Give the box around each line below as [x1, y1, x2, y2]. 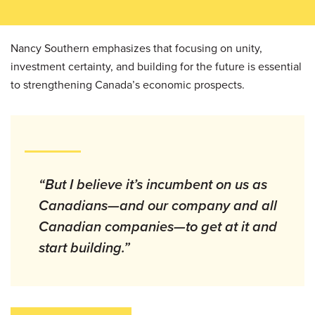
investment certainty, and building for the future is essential [11, 58, 302, 75]
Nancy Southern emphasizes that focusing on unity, [11, 39, 262, 56]
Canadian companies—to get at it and [39, 215, 277, 237]
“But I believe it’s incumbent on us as [39, 173, 267, 195]
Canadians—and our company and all [39, 194, 277, 216]
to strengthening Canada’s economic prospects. [11, 76, 247, 93]
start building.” [39, 236, 130, 258]
